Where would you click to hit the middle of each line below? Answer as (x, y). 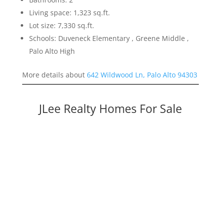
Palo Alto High (52, 51)
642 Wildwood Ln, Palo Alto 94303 (142, 75)
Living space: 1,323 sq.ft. (69, 13)
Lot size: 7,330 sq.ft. (61, 26)
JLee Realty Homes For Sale (110, 109)
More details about (54, 75)
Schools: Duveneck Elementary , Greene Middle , (109, 38)
